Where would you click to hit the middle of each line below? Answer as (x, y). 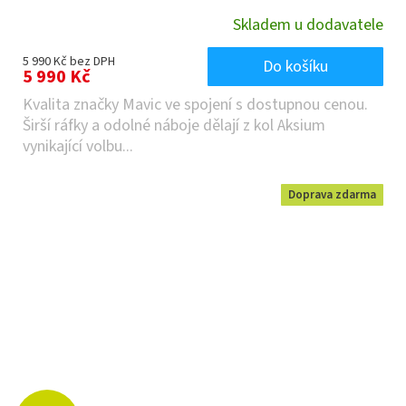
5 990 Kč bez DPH (69, 62)
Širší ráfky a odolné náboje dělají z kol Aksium (174, 126)
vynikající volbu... (78, 147)
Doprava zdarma (332, 195)
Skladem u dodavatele (308, 24)
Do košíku (295, 67)
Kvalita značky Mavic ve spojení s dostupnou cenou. (195, 105)
